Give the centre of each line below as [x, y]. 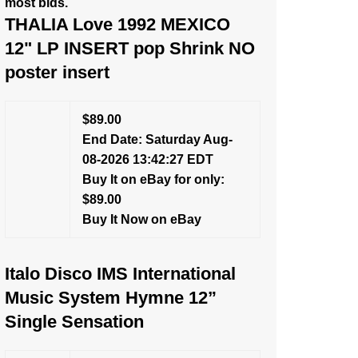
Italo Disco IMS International [120, 274]
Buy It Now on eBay [142, 219]
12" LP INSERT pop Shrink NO [130, 48]
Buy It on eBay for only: [153, 179]
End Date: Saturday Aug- [157, 139]
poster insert [57, 72]
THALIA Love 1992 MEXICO [117, 24]
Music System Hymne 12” [111, 298]
